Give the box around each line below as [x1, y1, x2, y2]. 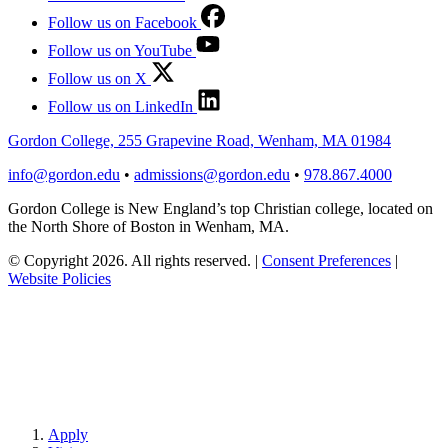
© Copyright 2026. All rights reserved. [8, 251, 255, 269]
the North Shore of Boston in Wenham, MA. [8, 217, 289, 235]
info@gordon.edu [8, 165, 120, 183]
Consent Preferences [262, 251, 391, 269]
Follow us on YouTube [48, 41, 192, 59]
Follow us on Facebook [48, 13, 197, 31]
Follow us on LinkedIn [48, 97, 193, 115]
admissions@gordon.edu [134, 165, 290, 183]
